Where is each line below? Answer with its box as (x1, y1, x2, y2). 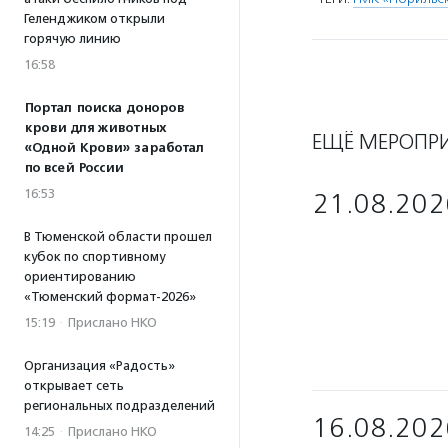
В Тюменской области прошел (24, 229, 212, 244)
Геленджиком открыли (24, 11, 165, 26)
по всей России (24, 160, 123, 176)
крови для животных (24, 120, 166, 136)
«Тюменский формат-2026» (24, 289, 196, 304)
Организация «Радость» (24, 358, 175, 373)
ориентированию (24, 269, 136, 284)
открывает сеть (24, 378, 124, 393)
